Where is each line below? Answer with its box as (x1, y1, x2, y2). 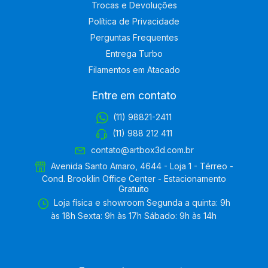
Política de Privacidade (89, 16, 179, 26)
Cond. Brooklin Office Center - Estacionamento (41, 173, 226, 184)
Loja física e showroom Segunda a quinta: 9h (51, 197, 231, 208)
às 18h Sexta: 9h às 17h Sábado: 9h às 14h (51, 210, 217, 221)
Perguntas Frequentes (90, 32, 178, 42)
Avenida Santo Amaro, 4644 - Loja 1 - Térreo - (48, 161, 234, 172)
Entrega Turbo (105, 48, 163, 59)
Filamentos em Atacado (88, 64, 180, 75)
